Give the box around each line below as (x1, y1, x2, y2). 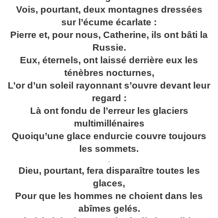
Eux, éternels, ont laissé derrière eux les (20, 55, 198, 66)
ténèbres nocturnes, (64, 68, 154, 78)
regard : (91, 93, 127, 104)
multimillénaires (73, 118, 145, 129)
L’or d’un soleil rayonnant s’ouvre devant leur (8, 80, 210, 91)
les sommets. (79, 144, 139, 154)
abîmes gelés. (78, 203, 140, 214)
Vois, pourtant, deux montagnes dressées (16, 4, 202, 15)
